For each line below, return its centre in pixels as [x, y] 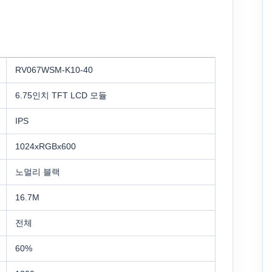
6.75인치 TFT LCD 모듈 [61, 96]
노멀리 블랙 [38, 172]
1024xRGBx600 [46, 147]
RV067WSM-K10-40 [54, 70]
